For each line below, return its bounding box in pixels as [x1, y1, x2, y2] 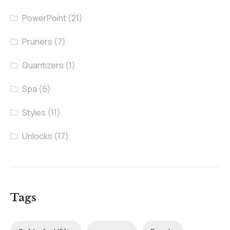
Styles [22, 107, 46, 119]
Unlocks [22, 130, 53, 142]
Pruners [22, 36, 53, 48]
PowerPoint [22, 12, 67, 24]
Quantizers [22, 60, 64, 71]
